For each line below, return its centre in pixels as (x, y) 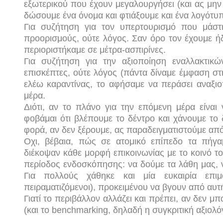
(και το (38, 210)
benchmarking (80, 210)
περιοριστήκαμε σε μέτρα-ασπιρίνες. (95, 50)
